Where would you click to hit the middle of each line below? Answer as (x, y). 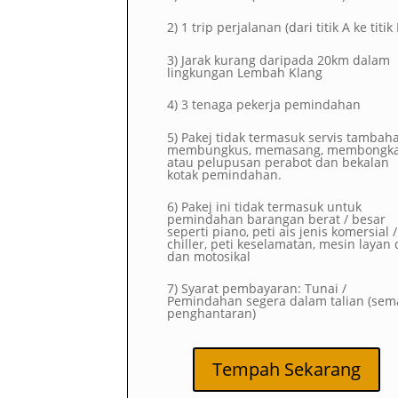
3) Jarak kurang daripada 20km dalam (279, 60)
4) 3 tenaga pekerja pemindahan (264, 105)
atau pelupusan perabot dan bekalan (278, 162)
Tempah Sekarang (286, 370)
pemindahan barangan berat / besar (276, 219)
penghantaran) (211, 314)
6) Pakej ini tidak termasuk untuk (264, 206)
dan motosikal (209, 256)
